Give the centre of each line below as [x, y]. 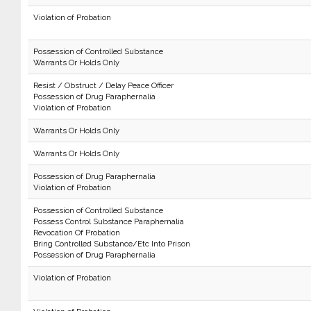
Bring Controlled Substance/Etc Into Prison [111, 244]
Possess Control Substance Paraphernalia [108, 221]
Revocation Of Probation [76, 233]
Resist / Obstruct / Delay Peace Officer [103, 85]
